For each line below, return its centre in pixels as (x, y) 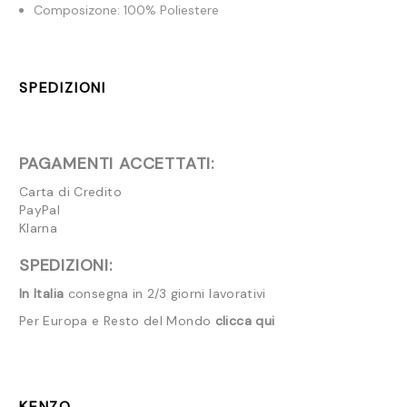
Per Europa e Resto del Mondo (117, 320)
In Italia (42, 293)
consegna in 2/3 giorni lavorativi (165, 293)
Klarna (39, 228)
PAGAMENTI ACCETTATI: (117, 163)
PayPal (40, 209)
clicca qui (245, 320)
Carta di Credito (70, 191)
